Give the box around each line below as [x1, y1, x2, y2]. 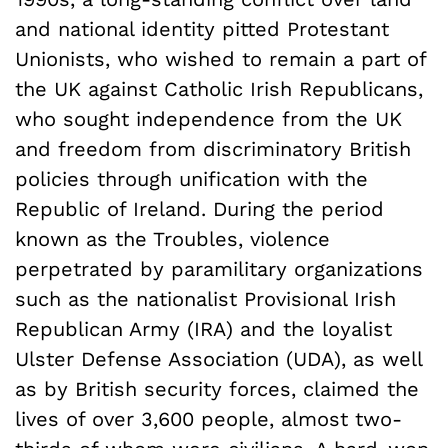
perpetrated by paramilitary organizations [15, 256, 423, 281]
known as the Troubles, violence [15, 226, 330, 251]
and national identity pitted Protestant [15, 16, 389, 41]
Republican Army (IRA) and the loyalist [15, 316, 392, 341]
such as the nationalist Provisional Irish [15, 286, 396, 311]
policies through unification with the [15, 166, 368, 191]
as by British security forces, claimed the [15, 376, 419, 401]
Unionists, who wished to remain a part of [15, 46, 426, 71]
